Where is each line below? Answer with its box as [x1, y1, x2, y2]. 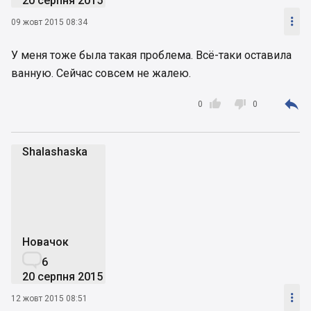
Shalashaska [22, 145, 87, 159]
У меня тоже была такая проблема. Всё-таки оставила [11, 49, 292, 62]
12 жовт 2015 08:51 [11, 293, 87, 303]
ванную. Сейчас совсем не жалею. [11, 67, 191, 81]
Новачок [22, 235, 69, 249]
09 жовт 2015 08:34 [11, 17, 87, 27]
